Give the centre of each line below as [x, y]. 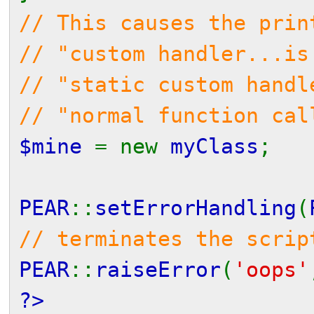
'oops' [271, 269]
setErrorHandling [196, 208]
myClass [214, 146]
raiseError [158, 269]
